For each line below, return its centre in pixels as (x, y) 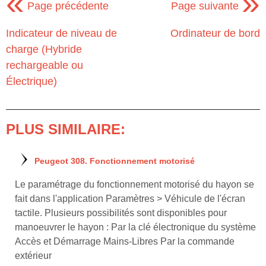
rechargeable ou (45, 65)
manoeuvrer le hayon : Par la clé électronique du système (135, 227)
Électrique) (31, 81)
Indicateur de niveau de (61, 33)
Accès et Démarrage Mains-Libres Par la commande (125, 241)
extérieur (33, 255)
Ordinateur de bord (215, 33)
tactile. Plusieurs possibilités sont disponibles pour (121, 213)
